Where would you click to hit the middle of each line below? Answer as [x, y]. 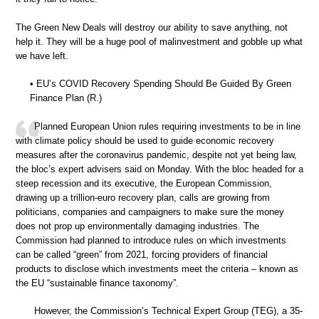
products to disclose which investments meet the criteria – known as [157, 268]
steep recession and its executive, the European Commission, [144, 183]
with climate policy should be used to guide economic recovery [145, 140]
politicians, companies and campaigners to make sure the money [150, 211]
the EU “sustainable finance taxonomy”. [97, 283]
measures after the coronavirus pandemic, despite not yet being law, [156, 155]
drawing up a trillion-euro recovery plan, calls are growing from [143, 197]
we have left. [42, 56]
